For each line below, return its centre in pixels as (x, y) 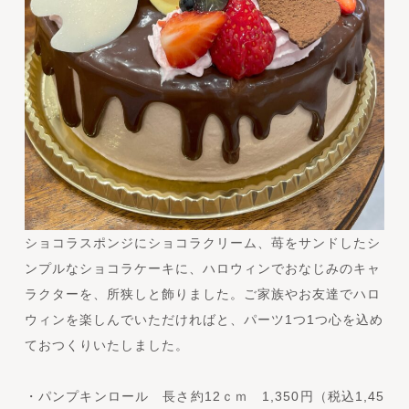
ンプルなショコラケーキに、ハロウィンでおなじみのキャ (202, 268)
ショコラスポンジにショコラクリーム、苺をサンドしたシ (202, 242)
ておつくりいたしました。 (106, 345)
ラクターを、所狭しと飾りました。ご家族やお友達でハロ (202, 294)
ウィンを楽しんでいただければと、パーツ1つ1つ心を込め (204, 319)
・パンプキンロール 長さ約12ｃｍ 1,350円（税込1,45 (204, 396)
